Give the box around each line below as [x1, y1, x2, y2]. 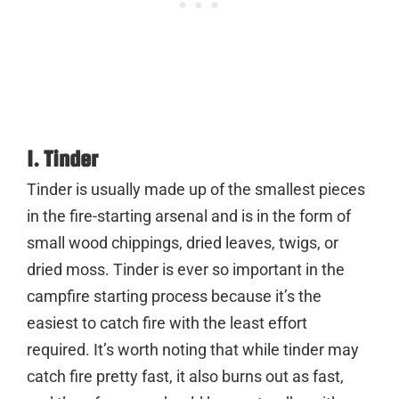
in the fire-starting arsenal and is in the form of [27, 206, 351, 225]
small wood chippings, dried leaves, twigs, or [27, 232, 338, 252]
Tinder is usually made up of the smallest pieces [27, 179, 365, 199]
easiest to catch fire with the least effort [27, 313, 307, 332]
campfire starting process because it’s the [27, 286, 322, 305]
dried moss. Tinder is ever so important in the [27, 259, 345, 279]
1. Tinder [27, 145, 98, 171]
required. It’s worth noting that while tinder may [27, 339, 359, 359]
